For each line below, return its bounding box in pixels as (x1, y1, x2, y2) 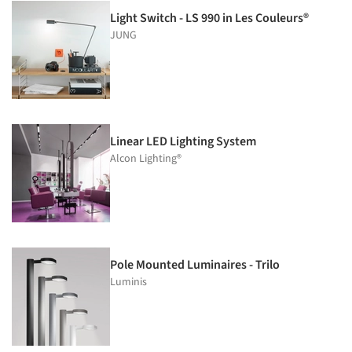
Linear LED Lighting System (110, 132, 256, 150)
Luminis (110, 273, 147, 290)
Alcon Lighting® (110, 150, 181, 167)
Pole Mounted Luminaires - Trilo (110, 255, 280, 273)
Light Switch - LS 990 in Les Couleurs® (110, 9, 309, 27)
